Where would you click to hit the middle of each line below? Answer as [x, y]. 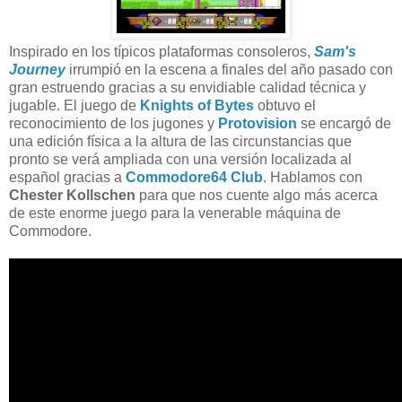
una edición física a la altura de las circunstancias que [180, 141]
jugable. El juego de [74, 105]
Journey [37, 69]
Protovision [258, 123]
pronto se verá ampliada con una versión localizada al [180, 159]
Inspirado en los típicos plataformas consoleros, [162, 51]
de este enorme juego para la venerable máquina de [175, 213]
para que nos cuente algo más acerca [257, 195]
